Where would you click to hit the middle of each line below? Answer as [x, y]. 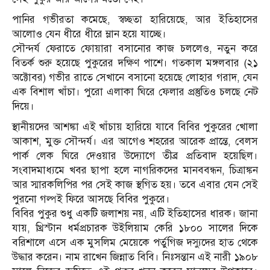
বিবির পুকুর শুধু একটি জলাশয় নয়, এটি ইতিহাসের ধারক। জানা [135, 213]
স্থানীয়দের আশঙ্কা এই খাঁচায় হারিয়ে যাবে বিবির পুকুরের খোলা [135, 127]
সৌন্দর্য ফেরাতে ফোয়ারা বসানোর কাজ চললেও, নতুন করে [135, 48]
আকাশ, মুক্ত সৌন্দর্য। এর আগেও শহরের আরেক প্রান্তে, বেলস [135, 141]
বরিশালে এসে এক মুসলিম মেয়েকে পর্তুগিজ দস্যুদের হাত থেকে [135, 242]
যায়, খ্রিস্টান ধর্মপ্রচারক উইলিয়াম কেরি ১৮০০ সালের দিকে [135, 228]
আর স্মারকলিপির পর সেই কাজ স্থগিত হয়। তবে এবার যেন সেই [135, 184]
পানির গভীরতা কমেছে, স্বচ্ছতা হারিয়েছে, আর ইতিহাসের [135, 19]
